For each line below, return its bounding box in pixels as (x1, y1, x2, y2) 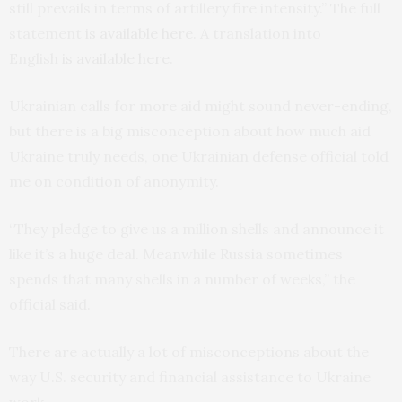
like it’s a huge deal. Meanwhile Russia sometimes (9, 245, 343, 264)
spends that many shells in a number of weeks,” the (9, 270, 355, 289)
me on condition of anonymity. (9, 172, 219, 191)
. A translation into (193, 24, 321, 43)
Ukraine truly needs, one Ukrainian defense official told (9, 147, 389, 166)
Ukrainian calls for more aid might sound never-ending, (9, 97, 392, 116)
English (9, 49, 62, 68)
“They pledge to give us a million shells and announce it (9, 220, 384, 239)
